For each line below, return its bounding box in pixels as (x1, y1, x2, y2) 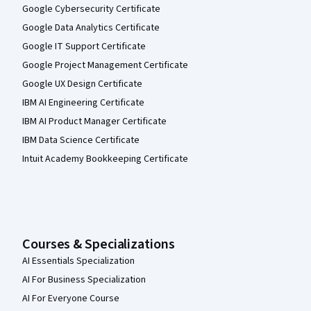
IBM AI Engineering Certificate (22, 96, 144, 110)
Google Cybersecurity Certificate (22, 2, 160, 16)
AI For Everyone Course (22, 292, 119, 305)
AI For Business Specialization (22, 273, 146, 287)
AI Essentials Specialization (22, 254, 135, 268)
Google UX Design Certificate (22, 77, 142, 91)
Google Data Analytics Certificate (22, 21, 160, 35)
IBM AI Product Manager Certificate (22, 115, 167, 128)
